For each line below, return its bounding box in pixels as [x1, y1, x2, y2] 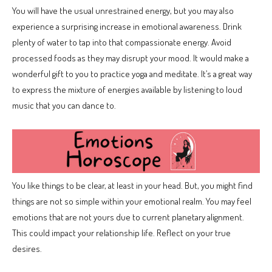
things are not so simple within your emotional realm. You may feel [12, 195, 251, 207]
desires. [12, 242, 42, 254]
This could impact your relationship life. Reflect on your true [12, 226, 231, 239]
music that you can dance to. [12, 100, 116, 112]
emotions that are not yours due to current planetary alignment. [12, 211, 244, 223]
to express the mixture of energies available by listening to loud [12, 84, 242, 96]
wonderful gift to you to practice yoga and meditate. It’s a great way [12, 68, 252, 80]
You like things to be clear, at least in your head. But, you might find [12, 179, 253, 191]
